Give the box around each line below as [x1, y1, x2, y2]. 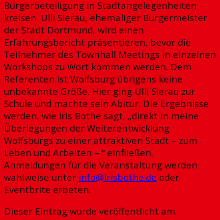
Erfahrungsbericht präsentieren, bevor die [4, 36, 191, 49]
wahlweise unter [4, 171, 79, 184]
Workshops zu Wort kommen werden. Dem [4, 60, 192, 73]
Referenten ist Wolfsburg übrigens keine [4, 73, 183, 85]
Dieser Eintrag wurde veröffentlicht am [4, 204, 175, 217]
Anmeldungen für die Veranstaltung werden [4, 159, 197, 171]
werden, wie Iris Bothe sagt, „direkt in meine [4, 110, 199, 122]
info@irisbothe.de [79, 171, 157, 184]
